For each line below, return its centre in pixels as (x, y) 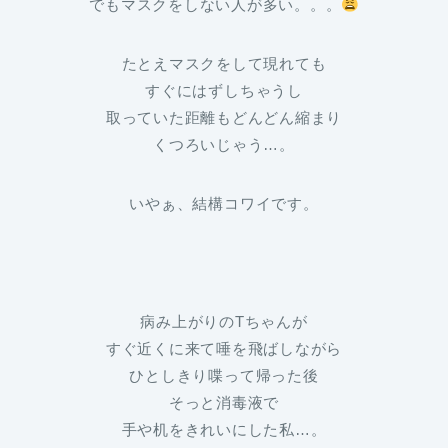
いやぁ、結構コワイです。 (224, 204)
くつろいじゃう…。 (224, 145)
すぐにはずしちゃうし (224, 91)
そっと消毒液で (224, 403)
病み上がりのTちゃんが (224, 322)
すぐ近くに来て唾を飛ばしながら (224, 349)
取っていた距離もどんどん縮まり (224, 118)
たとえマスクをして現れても (224, 64)
